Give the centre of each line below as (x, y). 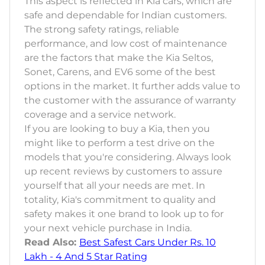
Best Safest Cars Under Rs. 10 (148, 243)
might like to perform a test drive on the (119, 143)
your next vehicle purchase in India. (108, 228)
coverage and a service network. (100, 115)
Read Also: (52, 243)
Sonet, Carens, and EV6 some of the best (120, 72)
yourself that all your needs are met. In (115, 186)
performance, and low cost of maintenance (126, 44)
